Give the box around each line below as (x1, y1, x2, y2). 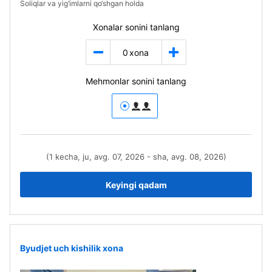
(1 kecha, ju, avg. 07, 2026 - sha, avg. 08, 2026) (46, 152, 226, 161)
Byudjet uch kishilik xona (20, 242, 123, 253)
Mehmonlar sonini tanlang (86, 76, 186, 86)
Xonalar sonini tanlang (92, 22, 180, 32)
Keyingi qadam (105, 179, 167, 190)
